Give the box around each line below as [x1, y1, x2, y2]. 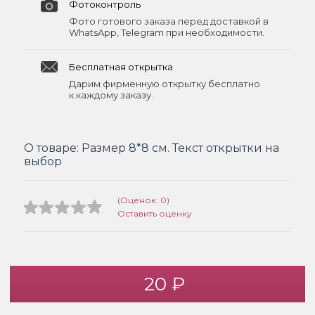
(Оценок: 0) [117, 195, 169, 205]
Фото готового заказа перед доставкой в [69, 15, 269, 27]
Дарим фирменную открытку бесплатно [69, 78, 260, 89]
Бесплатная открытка [69, 61, 173, 72]
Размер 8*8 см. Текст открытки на [82, 141, 279, 155]
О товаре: [24, 141, 82, 155]
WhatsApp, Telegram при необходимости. [69, 27, 264, 38]
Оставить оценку [117, 208, 192, 219]
